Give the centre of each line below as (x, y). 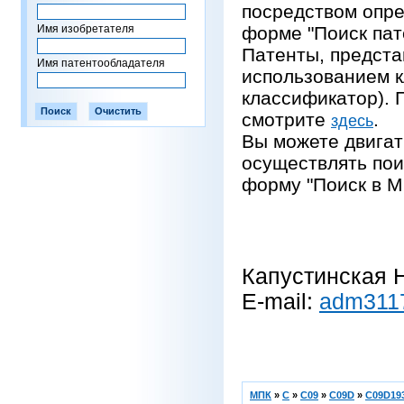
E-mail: (280, 302)
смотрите (286, 119)
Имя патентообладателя (101, 63)
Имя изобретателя (86, 29)
